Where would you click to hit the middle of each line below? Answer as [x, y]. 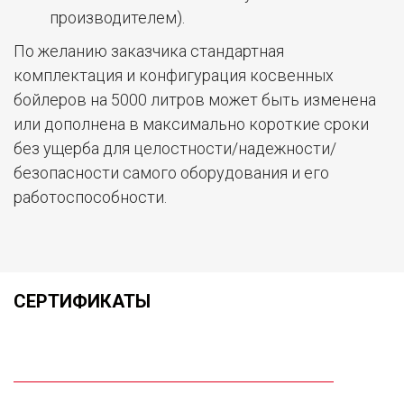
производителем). [117, 17]
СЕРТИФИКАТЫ [82, 301]
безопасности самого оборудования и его [171, 172]
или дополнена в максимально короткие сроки [191, 124]
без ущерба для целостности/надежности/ [175, 148]
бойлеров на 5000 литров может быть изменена [195, 99]
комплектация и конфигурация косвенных [174, 75]
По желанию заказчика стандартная [149, 50]
